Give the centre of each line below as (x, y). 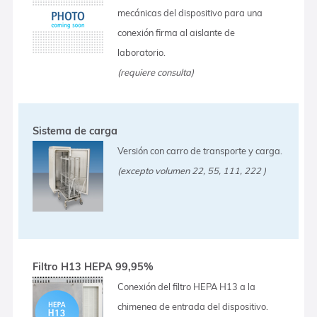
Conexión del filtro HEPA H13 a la (187, 286)
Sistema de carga (75, 131)
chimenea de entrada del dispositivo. (193, 306)
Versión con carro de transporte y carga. (200, 150)
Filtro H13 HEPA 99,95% (93, 266)
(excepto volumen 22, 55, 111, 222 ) (192, 170)
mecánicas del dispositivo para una (190, 12)
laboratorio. (142, 52)
